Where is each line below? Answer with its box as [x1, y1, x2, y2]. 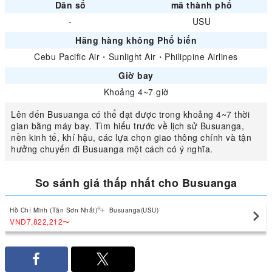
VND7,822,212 [10, 216, 63, 226]
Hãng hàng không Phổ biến [75, 33, 197, 46]
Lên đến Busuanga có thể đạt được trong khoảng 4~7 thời [11, 107, 250, 120]
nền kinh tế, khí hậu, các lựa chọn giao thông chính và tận [11, 131, 251, 143]
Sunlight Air [108, 50, 156, 63]
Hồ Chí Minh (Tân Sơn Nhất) [10, 205, 97, 214]
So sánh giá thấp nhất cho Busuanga [35, 174, 237, 191]
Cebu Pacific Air [34, 50, 100, 63]
